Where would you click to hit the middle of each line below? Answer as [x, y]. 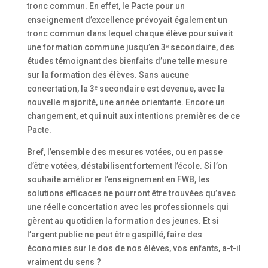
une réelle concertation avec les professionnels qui [127, 207]
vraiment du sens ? [64, 262]
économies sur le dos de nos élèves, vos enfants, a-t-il [134, 248]
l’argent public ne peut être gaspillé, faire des [114, 234]
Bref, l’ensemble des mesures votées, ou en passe [124, 152]
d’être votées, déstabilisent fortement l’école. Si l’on [127, 165]
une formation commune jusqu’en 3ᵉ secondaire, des [130, 47]
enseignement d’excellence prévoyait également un [127, 19]
